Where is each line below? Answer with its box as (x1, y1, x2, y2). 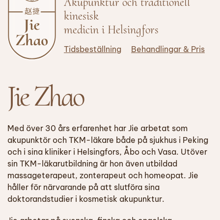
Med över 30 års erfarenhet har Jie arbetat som (7, 123, 188, 133)
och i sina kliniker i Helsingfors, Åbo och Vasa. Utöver (7, 146, 207, 157)
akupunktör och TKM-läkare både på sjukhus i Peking (7, 135, 208, 145)
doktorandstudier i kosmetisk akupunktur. (7, 193, 165, 204)
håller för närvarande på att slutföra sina (7, 182, 160, 192)
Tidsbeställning (64, 44, 121, 54)
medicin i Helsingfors (64, 22, 159, 37)
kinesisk (64, 8, 99, 23)
